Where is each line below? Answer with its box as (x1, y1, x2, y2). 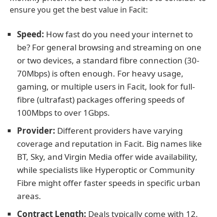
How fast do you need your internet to (44, 29, 193, 40)
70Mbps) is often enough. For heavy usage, (17, 68, 184, 79)
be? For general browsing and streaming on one (17, 42, 201, 53)
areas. (17, 190, 41, 201)
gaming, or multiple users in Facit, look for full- (17, 81, 195, 92)
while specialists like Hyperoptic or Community (17, 164, 195, 175)
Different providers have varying (55, 125, 183, 136)
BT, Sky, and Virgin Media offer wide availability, (17, 151, 198, 162)
